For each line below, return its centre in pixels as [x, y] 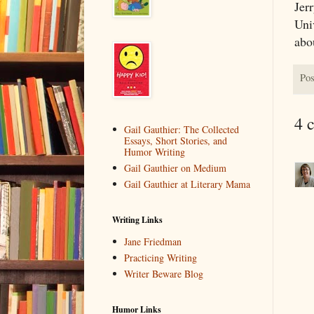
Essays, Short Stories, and [176, 141]
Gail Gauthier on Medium [176, 168]
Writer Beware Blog [164, 274]
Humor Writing [155, 152]
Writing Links [137, 219]
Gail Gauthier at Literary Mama [187, 184]
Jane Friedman [153, 242]
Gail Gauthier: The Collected [182, 130]
